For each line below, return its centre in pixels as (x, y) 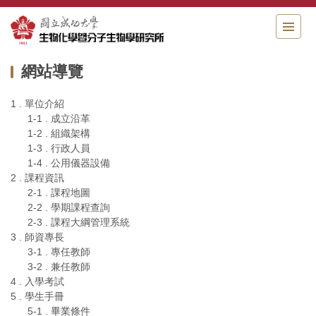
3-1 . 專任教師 (59, 252)
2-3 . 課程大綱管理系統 (79, 223)
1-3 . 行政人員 (59, 148)
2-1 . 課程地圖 (59, 193)
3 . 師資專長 (37, 237)
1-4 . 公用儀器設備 (69, 163)
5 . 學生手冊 (37, 297)
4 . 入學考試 (37, 282)
